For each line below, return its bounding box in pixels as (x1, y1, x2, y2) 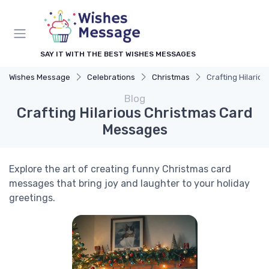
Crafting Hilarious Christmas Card (16, 104, 253, 121)
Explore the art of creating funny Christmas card (9, 163, 231, 175)
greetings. (9, 192, 55, 204)
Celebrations (87, 73, 135, 82)
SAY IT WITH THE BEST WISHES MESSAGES (40, 50, 196, 58)
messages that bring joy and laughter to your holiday (9, 178, 250, 189)
